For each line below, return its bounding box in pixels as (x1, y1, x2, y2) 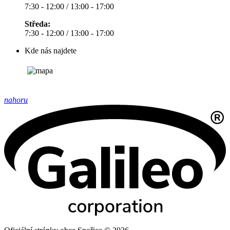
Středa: (25, 20, 50, 29)
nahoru (4, 95, 28, 105)
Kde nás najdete (25, 46, 76, 55)
